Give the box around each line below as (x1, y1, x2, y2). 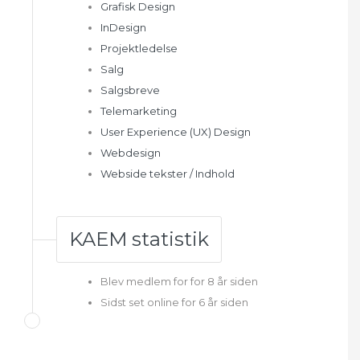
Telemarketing (100, 104, 177, 117)
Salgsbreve (100, 84, 160, 96)
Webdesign (100, 146, 161, 159)
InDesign (100, 21, 146, 34)
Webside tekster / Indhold (100, 167, 235, 180)
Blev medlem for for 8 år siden (100, 275, 258, 288)
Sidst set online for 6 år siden (100, 296, 248, 309)
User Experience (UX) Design (100, 125, 251, 138)
